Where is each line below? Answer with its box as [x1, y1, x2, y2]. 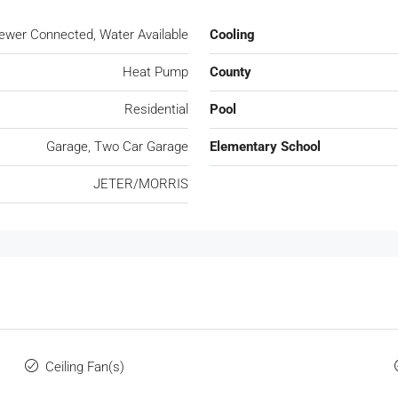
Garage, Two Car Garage [46, 139, 188, 155]
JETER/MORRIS [93, 176, 188, 193]
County [210, 64, 251, 81]
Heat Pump [123, 64, 188, 81]
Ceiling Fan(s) [44, 359, 124, 376]
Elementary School [210, 139, 321, 155]
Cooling [210, 27, 255, 44]
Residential [124, 101, 188, 118]
